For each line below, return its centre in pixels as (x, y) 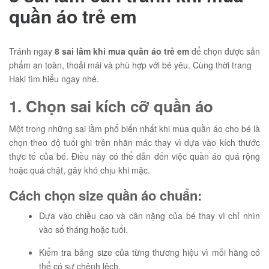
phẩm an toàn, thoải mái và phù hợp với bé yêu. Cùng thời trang (130, 65)
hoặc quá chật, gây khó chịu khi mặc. (80, 170)
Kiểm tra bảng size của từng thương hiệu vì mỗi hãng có (150, 252)
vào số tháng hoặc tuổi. (83, 229)
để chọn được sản (225, 51)
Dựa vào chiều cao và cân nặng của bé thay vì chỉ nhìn (150, 216)
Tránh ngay (32, 51)
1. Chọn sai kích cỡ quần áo (111, 106)
